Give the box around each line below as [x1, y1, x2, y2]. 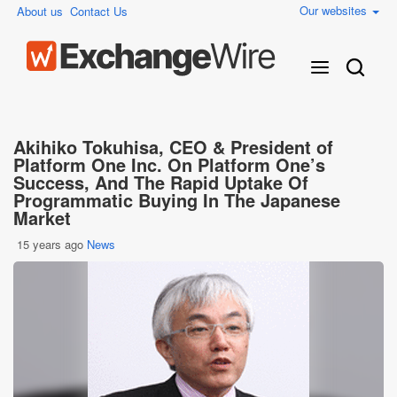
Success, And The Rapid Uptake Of [13, 169, 308, 195]
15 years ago [17, 236, 83, 253]
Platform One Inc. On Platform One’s [13, 152, 325, 177]
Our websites [300, 2, 370, 19]
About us [17, 3, 63, 19]
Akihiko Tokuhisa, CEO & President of [13, 134, 333, 160]
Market [13, 205, 71, 230]
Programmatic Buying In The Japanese [13, 187, 340, 213]
